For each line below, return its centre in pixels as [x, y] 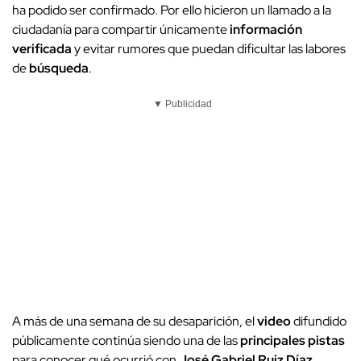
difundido [319, 322]
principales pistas [293, 341]
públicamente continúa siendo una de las [126, 341]
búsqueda [59, 68]
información [266, 30]
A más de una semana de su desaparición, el [135, 322]
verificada [42, 49]
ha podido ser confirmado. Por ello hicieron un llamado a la [172, 10]
